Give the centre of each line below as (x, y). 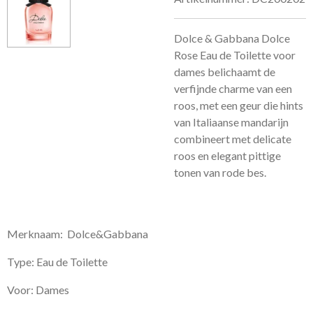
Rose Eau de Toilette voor (235, 55)
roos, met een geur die (227, 105)
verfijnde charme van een (233, 88)
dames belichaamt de (225, 72)
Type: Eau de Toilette (57, 262)
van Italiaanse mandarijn (231, 122)
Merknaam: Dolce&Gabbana (78, 234)
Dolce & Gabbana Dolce (232, 38)
